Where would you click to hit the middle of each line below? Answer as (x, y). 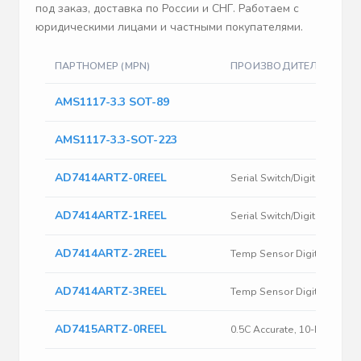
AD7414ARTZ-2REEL (111, 254)
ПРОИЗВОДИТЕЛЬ (278, 66)
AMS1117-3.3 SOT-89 (112, 102)
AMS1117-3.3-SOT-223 (116, 140)
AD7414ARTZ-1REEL (111, 216)
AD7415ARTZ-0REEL (111, 330)
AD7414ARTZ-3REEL (111, 292)
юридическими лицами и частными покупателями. (169, 27)
